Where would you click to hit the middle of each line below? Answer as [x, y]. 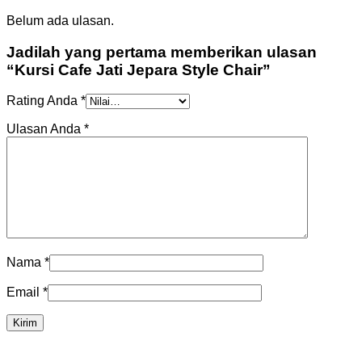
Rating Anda [44, 101]
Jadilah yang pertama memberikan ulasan [162, 52]
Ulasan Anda [45, 129]
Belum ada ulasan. [60, 20]
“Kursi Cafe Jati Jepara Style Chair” [139, 69]
